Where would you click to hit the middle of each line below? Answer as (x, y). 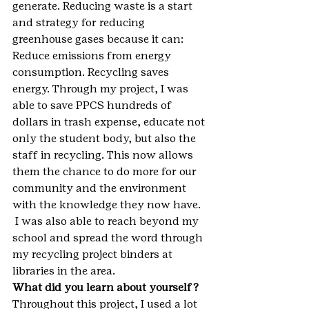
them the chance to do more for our (106, 171)
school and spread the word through (109, 238)
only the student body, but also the (106, 138)
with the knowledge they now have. (108, 205)
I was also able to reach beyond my (107, 221)
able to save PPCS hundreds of (93, 105)
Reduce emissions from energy (93, 56)
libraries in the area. (64, 271)
